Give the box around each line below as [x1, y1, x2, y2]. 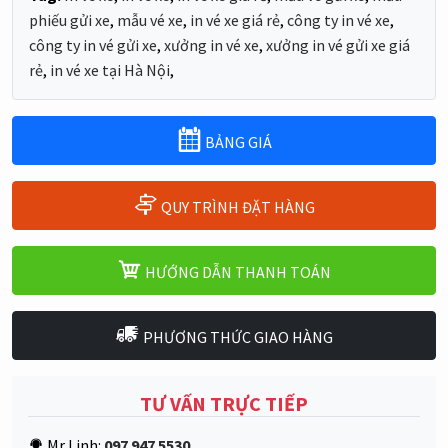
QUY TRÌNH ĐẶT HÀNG [158, 196, 315, 217]
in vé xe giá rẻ [190, 9, 280, 30]
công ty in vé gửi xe [29, 34, 157, 55]
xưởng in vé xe [164, 34, 259, 55]
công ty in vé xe [287, 9, 390, 30]
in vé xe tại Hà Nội [50, 59, 170, 80]
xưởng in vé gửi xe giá [266, 34, 410, 55]
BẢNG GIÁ [201, 131, 272, 152]
